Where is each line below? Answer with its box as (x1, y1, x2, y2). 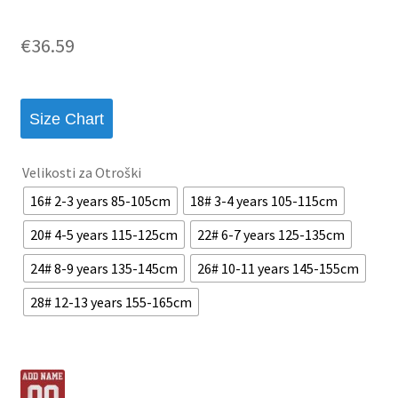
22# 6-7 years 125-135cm (196, 225, 345, 243)
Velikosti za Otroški (21, 163, 141, 182)
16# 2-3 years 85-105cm (29, 191, 171, 210)
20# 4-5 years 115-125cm (29, 225, 178, 243)
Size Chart (28, 109, 104, 128)
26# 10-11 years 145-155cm (196, 259, 359, 277)
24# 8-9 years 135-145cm (29, 259, 178, 277)
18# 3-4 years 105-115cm (189, 191, 338, 210)
